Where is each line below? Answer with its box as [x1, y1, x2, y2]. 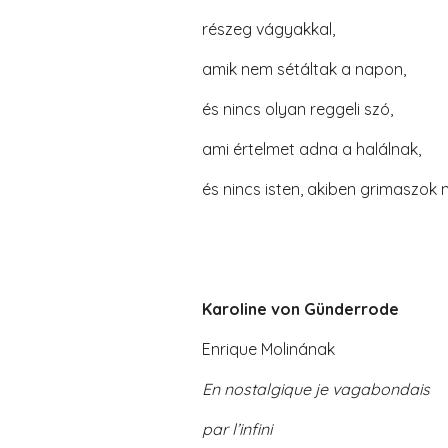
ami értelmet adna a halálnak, [201, 139, 421, 159]
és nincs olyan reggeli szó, [201, 99, 393, 119]
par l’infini [201, 419, 272, 439]
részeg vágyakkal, [201, 19, 335, 39]
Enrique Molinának [201, 339, 335, 359]
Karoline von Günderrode [201, 299, 399, 319]
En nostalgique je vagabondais [201, 379, 430, 399]
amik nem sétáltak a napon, [201, 59, 406, 79]
